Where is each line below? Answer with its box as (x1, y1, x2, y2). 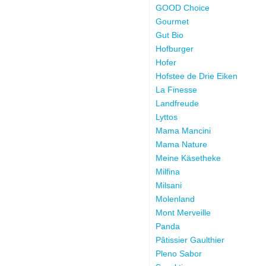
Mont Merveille (155, 207, 211, 217)
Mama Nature (155, 139, 207, 149)
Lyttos (155, 112, 178, 122)
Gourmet (155, 16, 189, 26)
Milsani (155, 180, 182, 190)
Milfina (155, 166, 180, 176)
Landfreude (155, 98, 199, 108)
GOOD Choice (155, 2, 210, 12)
